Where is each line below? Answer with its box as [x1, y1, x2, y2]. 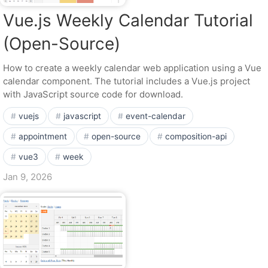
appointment [19, 132, 67, 141]
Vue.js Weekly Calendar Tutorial [3, 10, 253, 31]
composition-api [165, 132, 227, 141]
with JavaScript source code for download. [3, 89, 183, 100]
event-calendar [126, 111, 185, 121]
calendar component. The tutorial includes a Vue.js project [3, 75, 250, 87]
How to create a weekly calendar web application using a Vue [3, 62, 261, 74]
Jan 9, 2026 [3, 171, 52, 182]
